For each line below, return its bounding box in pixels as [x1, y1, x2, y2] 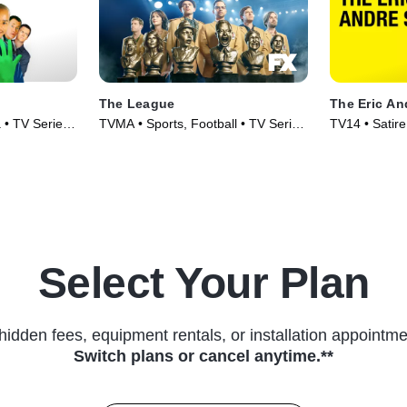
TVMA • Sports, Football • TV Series [98, 116, 305, 132]
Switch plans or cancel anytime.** [74, 347, 333, 366]
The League [98, 96, 175, 112]
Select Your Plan [37, 259, 370, 308]
